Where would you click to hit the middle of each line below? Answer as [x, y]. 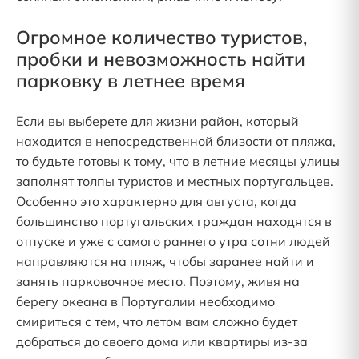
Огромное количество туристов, [161, 37]
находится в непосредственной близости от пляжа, [176, 141]
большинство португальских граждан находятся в [174, 221]
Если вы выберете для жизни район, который [157, 121]
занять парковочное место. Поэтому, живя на [158, 281]
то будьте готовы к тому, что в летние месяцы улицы [178, 161]
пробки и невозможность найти [161, 59]
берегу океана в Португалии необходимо [145, 301]
